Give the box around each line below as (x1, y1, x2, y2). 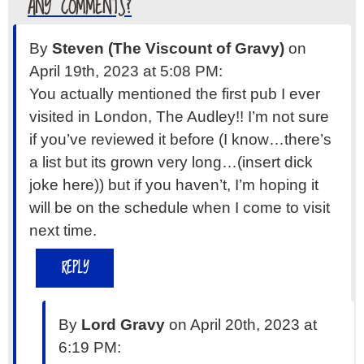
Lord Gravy (81, 316, 165, 334)
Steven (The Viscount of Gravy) (52, 40, 284, 58)
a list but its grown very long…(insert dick (29, 154, 313, 171)
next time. (29, 222, 97, 240)
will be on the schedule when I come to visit (29, 199, 330, 217)
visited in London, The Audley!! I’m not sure (29, 108, 329, 126)
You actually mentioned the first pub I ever (29, 85, 320, 103)
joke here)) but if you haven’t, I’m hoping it (29, 176, 318, 194)
